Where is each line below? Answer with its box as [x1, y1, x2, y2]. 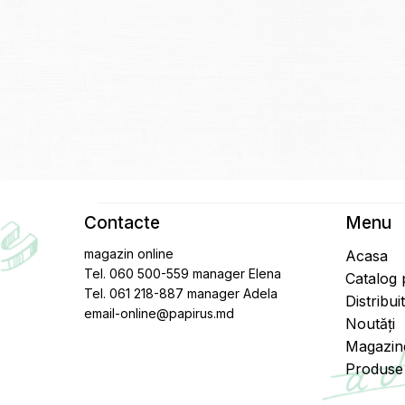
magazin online [83, 246, 177, 261]
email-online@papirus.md [83, 306, 234, 321]
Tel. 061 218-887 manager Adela [83, 286, 278, 301]
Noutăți [345, 315, 396, 333]
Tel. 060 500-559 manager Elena [83, 266, 281, 281]
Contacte [83, 212, 160, 233]
